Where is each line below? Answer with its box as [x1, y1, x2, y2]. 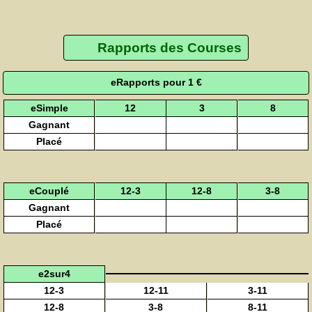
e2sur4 [38, 267, 70, 279]
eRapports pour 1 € [110, 77, 202, 88]
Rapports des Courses [97, 40, 242, 55]
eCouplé [29, 185, 70, 196]
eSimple [30, 102, 68, 114]
